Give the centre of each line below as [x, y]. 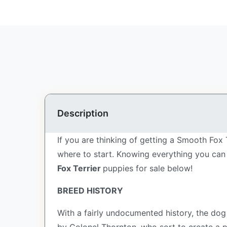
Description [83, 113]
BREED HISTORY [90, 191]
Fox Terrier [80, 168]
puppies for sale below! [148, 168]
